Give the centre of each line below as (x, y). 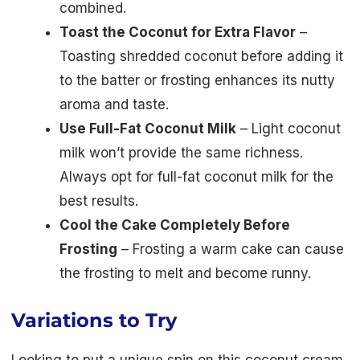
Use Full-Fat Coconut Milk (148, 129)
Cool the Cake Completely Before (175, 225)
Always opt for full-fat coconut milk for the (196, 177)
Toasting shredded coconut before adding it (201, 57)
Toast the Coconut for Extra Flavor (178, 33)
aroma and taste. (114, 105)
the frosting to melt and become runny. (185, 274)
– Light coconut (288, 129)
